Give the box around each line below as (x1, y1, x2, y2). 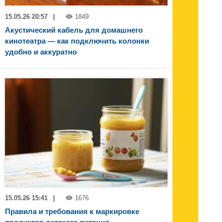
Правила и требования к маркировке (5, 207, 139, 216)
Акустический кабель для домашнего (5, 26, 143, 35)
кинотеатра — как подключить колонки (5, 37, 149, 46)
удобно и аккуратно (5, 48, 77, 56)
